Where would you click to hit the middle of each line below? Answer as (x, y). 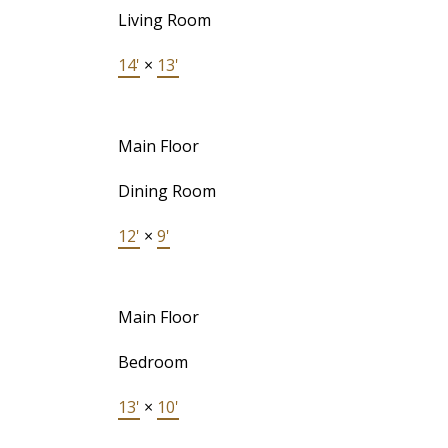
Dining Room (166, 191)
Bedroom (152, 362)
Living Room (164, 20)
